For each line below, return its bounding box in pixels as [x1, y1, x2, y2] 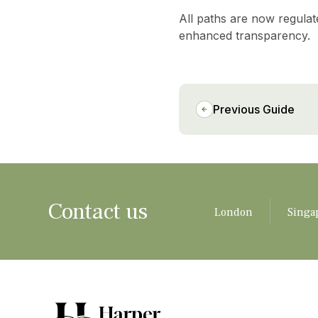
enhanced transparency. [178, 28, 314, 43]
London [214, 204, 253, 219]
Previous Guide [212, 102, 295, 116]
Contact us [48, 197, 147, 227]
